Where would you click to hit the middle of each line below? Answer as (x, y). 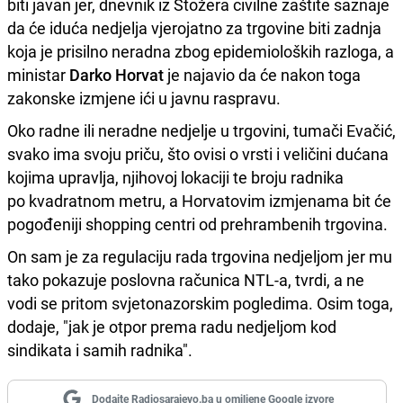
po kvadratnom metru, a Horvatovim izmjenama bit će (199, 200)
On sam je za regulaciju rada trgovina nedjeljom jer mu (200, 256)
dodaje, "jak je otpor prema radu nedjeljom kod (172, 326)
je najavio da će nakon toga (262, 74)
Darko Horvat (116, 74)
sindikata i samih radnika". (100, 349)
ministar (38, 74)
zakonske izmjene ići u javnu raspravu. (144, 98)
